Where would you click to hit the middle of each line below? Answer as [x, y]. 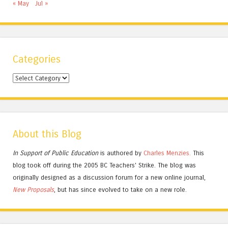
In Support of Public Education [55, 153]
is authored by [121, 153]
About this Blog [47, 134]
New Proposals [33, 190]
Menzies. [178, 153]
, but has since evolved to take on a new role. [120, 190]
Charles [154, 153]
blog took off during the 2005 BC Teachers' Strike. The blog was [104, 165]
